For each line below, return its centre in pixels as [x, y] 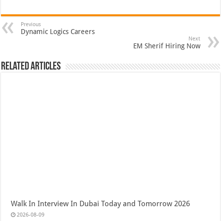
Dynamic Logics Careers [58, 31]
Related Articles [31, 67]
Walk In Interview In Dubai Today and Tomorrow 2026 [101, 203]
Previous [31, 24]
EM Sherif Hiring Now [166, 46]
